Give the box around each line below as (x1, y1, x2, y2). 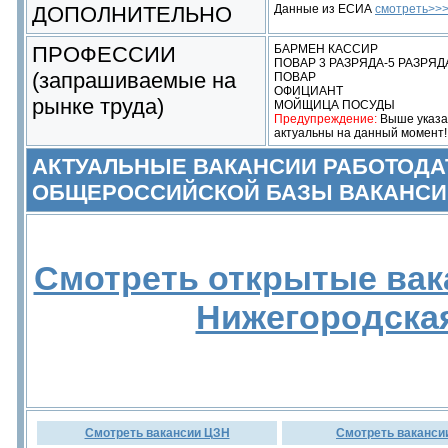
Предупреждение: (274, 112, 377, 126)
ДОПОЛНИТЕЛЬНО (32, 2, 232, 27)
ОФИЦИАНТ (274, 84, 343, 98)
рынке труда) (32, 94, 164, 119)
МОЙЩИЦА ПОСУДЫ (274, 98, 395, 112)
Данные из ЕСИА (274, 2, 375, 16)
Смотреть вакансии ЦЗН (84, 426, 230, 440)
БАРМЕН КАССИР (274, 42, 378, 56)
